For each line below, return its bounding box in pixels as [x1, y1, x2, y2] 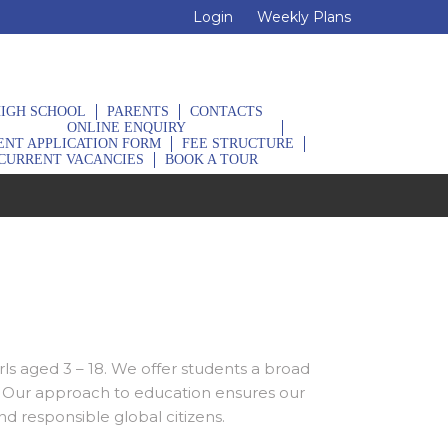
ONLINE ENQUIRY [67, 120, 186, 136]
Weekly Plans [257, 8, 351, 26]
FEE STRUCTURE [182, 136, 294, 152]
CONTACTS [190, 104, 263, 120]
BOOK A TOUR [164, 152, 258, 168]
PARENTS [107, 104, 169, 120]
